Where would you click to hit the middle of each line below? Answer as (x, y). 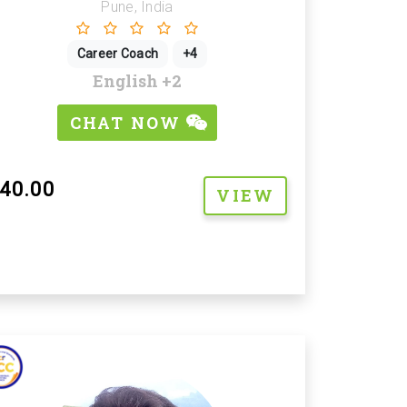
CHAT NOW (128, 123)
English (127, 81)
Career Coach (118, 54)
